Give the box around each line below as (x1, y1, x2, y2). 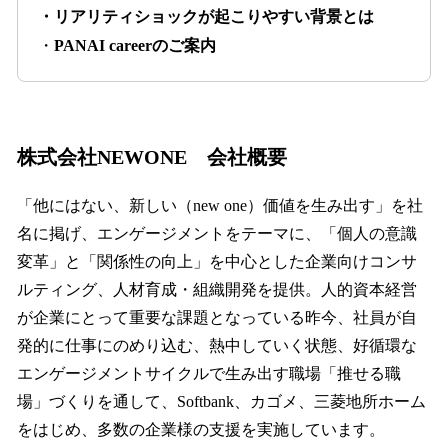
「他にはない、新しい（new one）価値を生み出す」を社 (17, 197, 423, 215)
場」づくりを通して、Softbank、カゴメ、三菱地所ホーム (17, 393, 426, 411)
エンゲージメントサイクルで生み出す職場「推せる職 (17, 365, 401, 383)
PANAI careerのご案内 (54, 36, 216, 54)
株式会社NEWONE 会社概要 (17, 146, 287, 169)
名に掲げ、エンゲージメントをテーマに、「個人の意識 (17, 225, 417, 243)
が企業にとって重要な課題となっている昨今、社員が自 (17, 309, 417, 327)
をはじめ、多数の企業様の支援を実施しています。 (17, 421, 385, 439)
